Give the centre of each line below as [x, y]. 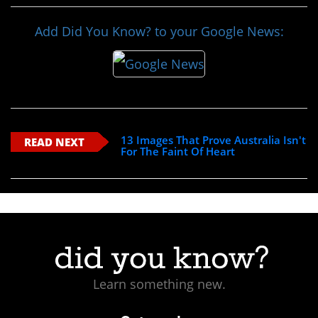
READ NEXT [55, 142]
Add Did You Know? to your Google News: [159, 31]
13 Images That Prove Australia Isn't [214, 140]
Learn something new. [159, 284]
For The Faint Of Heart [178, 152]
